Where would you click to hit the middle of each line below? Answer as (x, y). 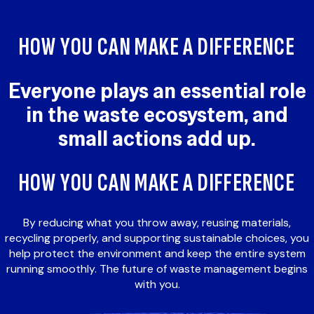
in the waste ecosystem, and (157, 115)
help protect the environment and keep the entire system (157, 253)
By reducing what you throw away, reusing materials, (157, 222)
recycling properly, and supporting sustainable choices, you (157, 238)
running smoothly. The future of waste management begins (157, 268)
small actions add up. (157, 139)
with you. (157, 284)
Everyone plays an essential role (157, 91)
